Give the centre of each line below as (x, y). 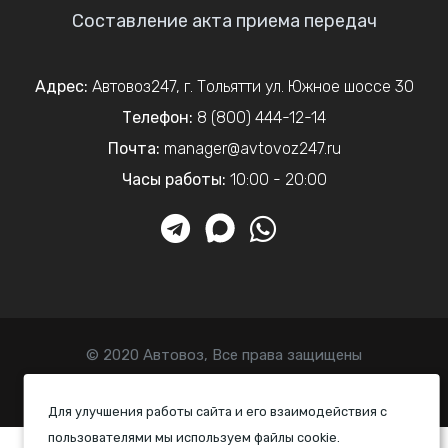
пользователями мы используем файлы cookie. (194, 437)
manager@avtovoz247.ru (252, 148)
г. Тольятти (222, 86)
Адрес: (61, 86)
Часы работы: (173, 179)
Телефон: (157, 117)
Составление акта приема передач (224, 20)
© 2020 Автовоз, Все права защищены (224, 354)
